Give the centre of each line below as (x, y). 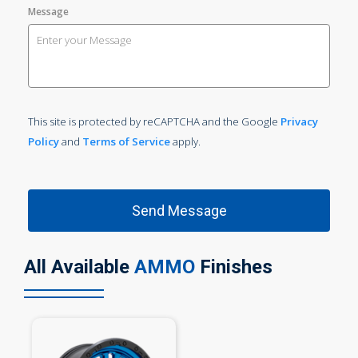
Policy (44, 142)
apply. (185, 142)
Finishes (234, 267)
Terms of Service (126, 142)
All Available (79, 267)
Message (48, 12)
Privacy (299, 122)
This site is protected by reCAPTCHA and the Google (154, 122)
